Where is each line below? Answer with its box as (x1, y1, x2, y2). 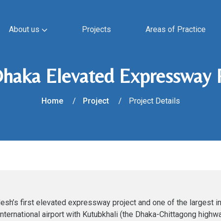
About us (8, 25, 41, 34)
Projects (81, 25, 111, 34)
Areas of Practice (145, 25, 206, 34)
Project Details (128, 96, 180, 106)
